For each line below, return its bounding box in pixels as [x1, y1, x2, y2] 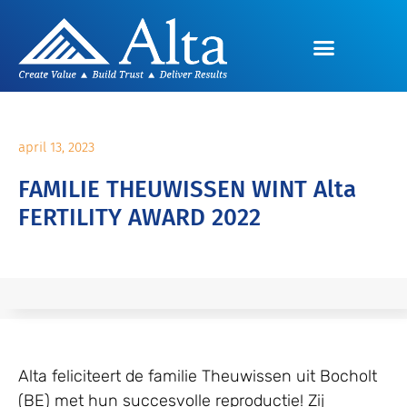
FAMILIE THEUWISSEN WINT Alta [18, 175, 356, 204]
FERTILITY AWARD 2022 [18, 203, 261, 233]
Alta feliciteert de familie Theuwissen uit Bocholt [18, 365, 377, 386]
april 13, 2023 [18, 139, 94, 156]
